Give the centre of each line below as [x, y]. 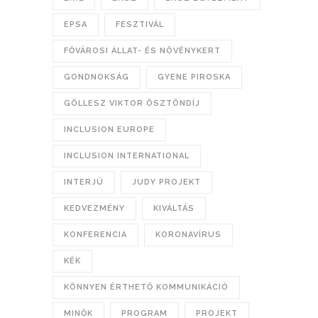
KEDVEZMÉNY [94, 208]
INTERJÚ [84, 182]
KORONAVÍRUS [188, 234]
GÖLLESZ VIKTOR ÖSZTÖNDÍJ [132, 103]
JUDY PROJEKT [166, 182]
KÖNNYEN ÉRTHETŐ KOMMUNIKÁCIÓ [146, 287]
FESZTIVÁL [140, 24]
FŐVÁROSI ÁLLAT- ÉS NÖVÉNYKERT [142, 50]
